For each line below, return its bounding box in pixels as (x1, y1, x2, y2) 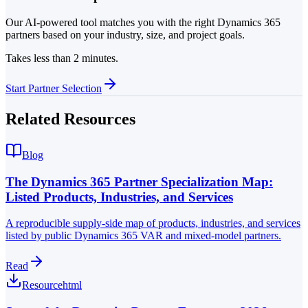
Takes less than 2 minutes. (5, 52, 118, 65)
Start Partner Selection (5, 82, 102, 95)
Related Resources (5, 109, 135, 128)
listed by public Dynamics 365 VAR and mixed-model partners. (5, 230, 281, 242)
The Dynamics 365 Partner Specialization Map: (5, 174, 273, 189)
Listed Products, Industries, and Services (5, 189, 233, 204)
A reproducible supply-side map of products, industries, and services (5, 217, 300, 230)
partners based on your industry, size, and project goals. (5, 29, 245, 41)
